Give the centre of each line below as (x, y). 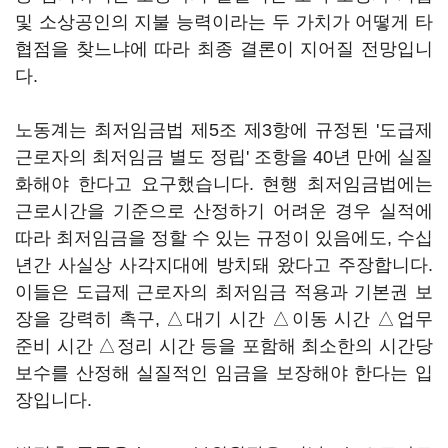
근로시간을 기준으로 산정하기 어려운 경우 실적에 (224, 211)
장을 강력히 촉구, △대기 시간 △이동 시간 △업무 (224, 319)
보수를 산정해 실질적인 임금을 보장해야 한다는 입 (224, 373)
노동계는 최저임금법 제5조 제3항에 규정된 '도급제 (224, 130)
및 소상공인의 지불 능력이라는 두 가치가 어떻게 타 (224, 22)
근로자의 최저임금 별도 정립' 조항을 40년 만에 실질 (224, 157)
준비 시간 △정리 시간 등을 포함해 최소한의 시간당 (224, 346)
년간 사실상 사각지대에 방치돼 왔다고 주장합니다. (224, 265)
